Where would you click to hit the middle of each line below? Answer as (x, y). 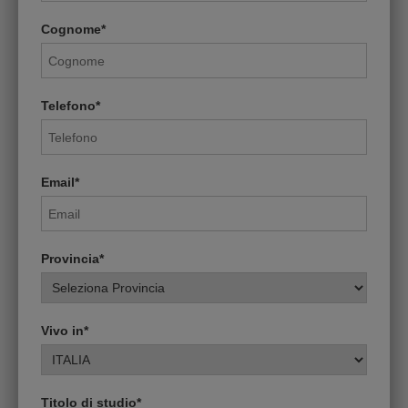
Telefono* (71, 106)
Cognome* (73, 29)
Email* (60, 182)
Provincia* (72, 259)
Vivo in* (65, 331)
